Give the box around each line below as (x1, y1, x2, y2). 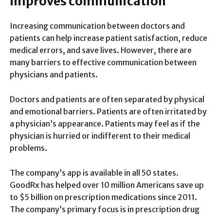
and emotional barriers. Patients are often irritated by (10, 106, 207, 116)
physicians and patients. (10, 69, 98, 79)
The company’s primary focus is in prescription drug (10, 204, 200, 214)
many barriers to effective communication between (10, 57, 197, 67)
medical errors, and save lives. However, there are (10, 45, 192, 55)
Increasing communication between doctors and (10, 20, 185, 31)
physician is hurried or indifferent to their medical (10, 130, 190, 141)
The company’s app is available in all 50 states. (10, 167, 179, 178)
